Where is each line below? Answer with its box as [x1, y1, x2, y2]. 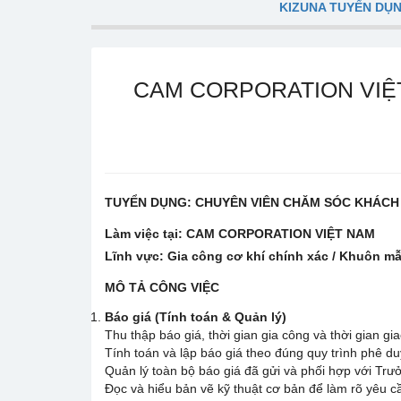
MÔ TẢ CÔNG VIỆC [105, 280, 219, 294]
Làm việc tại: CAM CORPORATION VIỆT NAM [105, 226, 375, 241]
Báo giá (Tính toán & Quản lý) [105, 310, 286, 324]
